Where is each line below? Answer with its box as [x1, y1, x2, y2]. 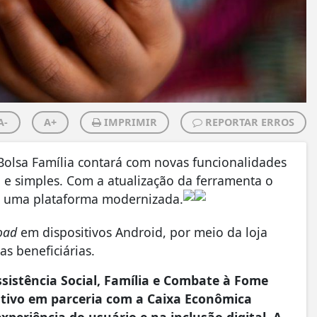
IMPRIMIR [100, 115, 157, 129]
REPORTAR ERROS [202, 115, 294, 129]
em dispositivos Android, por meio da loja [17, 223, 267, 241]
